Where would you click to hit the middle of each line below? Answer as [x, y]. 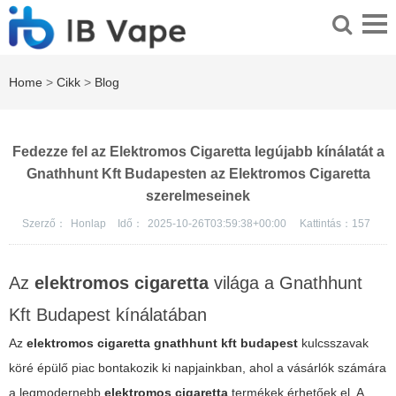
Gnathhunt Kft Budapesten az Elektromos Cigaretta [198, 174]
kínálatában [159, 315]
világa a [244, 283]
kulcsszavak [333, 343]
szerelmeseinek [198, 196]
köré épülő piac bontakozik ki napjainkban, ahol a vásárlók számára [198, 368]
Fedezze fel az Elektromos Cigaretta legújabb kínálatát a [198, 152]
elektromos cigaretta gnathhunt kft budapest [162, 343]
